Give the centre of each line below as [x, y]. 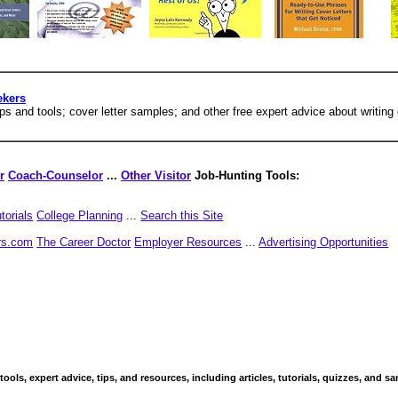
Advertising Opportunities [324, 242]
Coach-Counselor [56, 175]
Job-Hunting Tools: [245, 175]
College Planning [80, 215]
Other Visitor [156, 175]
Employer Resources [188, 242]
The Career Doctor [84, 242]
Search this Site [182, 215]
